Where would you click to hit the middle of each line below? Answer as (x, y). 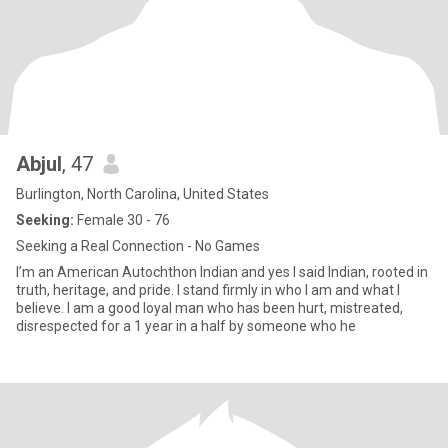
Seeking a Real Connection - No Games (138, 246)
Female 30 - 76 (122, 220)
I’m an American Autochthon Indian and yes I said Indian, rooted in (222, 272)
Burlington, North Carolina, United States (142, 194)
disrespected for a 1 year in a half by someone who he (186, 326)
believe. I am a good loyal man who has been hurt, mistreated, (209, 308)
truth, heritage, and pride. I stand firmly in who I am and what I (145, 290)
